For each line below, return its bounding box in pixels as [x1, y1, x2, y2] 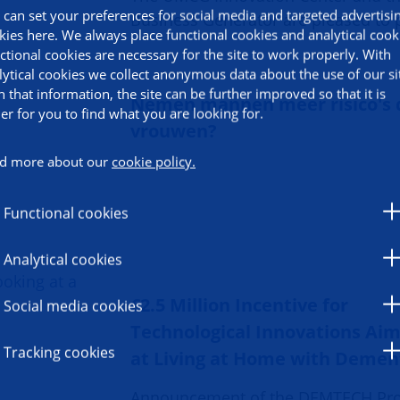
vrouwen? [130, 118, 218, 143]
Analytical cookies [4, 249, 122, 270]
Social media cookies [4, 296, 143, 316]
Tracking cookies [4, 342, 115, 362]
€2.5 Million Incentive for [130, 292, 349, 317]
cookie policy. [112, 153, 196, 171]
